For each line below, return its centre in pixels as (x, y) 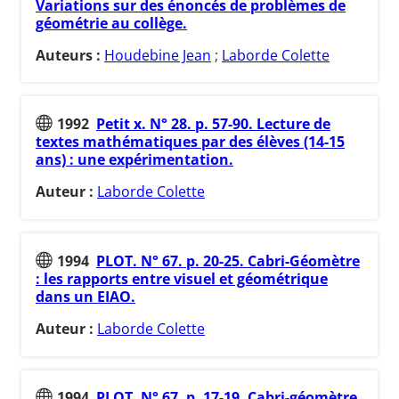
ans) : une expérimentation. (134, 160)
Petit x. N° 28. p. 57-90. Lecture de (213, 124)
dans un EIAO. (85, 296)
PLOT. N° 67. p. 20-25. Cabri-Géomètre (228, 261)
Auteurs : (70, 55)
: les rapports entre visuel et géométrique (182, 278)
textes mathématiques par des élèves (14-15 (190, 142)
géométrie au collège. (111, 23)
